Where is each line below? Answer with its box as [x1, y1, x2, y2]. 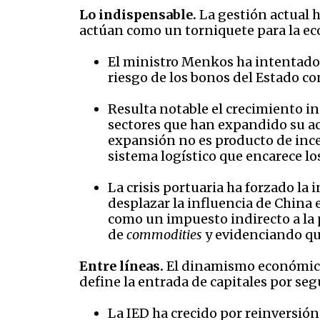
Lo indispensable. [79, 6, 196, 24]
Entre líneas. [79, 258, 164, 275]
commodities [126, 226, 202, 244]
